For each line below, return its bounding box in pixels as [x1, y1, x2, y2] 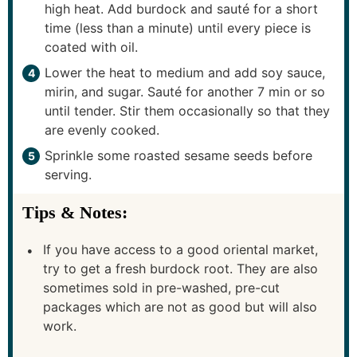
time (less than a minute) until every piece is [45, 20, 311, 37]
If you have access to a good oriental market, [43, 241, 318, 258]
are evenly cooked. [45, 122, 159, 139]
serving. [45, 167, 92, 183]
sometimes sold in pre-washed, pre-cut [43, 280, 280, 296]
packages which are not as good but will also [43, 299, 317, 316]
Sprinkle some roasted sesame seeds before [45, 147, 312, 164]
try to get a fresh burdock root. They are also [43, 261, 318, 277]
